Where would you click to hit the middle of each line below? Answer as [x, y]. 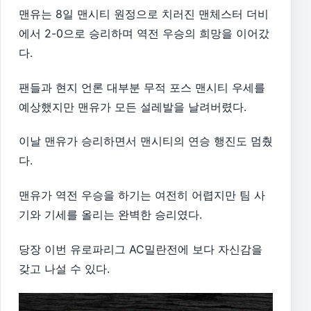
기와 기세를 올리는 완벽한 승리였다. [110, 214]
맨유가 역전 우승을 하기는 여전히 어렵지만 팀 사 [142, 195]
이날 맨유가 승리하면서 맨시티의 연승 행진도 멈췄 [146, 141]
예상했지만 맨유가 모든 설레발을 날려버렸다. [133, 107]
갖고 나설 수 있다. [64, 268]
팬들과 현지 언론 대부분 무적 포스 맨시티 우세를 [142, 87]
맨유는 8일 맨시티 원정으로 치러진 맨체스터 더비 [144, 14]
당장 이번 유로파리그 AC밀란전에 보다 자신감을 [141, 249]
